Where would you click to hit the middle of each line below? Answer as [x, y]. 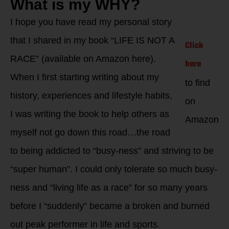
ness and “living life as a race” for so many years [109, 187]
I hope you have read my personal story [91, 22]
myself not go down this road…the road [90, 132]
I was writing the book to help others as [90, 114]
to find [198, 83]
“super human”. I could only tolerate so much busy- [114, 169]
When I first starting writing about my [85, 77]
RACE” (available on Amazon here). [83, 59]
